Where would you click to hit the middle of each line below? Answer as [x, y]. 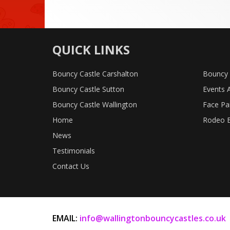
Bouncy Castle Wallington [95, 105]
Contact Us [71, 166]
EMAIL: [66, 218]
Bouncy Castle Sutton [88, 89]
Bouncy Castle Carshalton [95, 74]
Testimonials [74, 151]
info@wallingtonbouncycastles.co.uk [153, 218]
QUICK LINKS [91, 50]
